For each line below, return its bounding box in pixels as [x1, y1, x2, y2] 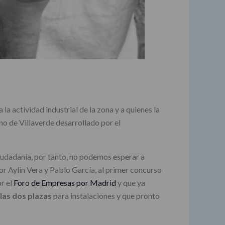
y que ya [116, 178, 145, 187]
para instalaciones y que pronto [52, 191, 160, 200]
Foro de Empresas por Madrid [14, 178, 116, 187]
